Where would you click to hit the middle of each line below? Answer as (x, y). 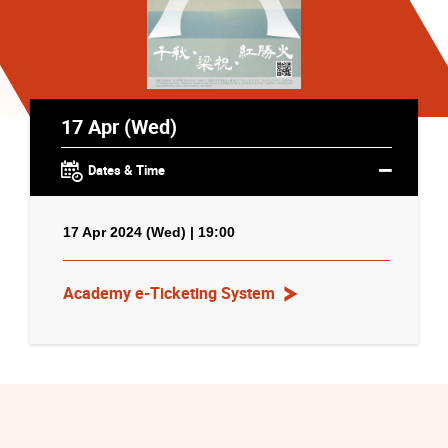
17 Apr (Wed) (118, 125)
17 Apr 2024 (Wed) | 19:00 (149, 231)
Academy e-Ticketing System (169, 293)
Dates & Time (126, 170)
